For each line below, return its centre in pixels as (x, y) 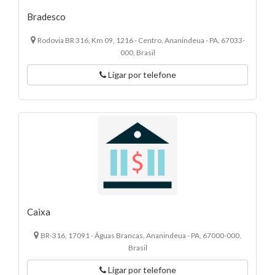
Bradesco (46, 17)
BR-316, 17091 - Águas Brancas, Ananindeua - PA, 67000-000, (141, 236)
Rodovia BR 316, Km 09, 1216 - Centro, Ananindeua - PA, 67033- (141, 41)
